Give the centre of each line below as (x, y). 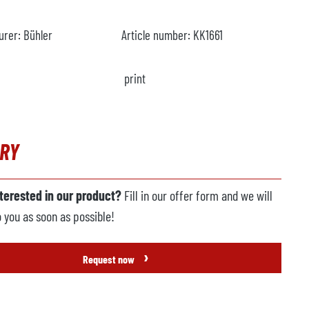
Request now (110, 259)
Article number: (157, 35)
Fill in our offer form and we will (197, 195)
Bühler (38, 35)
